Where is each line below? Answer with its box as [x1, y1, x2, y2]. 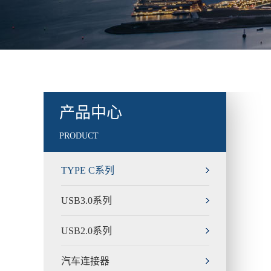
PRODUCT [59, 131, 99, 140]
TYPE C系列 [60, 165, 114, 175]
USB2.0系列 [60, 226, 112, 236]
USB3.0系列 [60, 195, 112, 206]
